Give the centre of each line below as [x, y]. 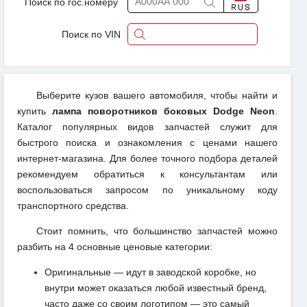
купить [35, 111]
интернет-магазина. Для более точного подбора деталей [147, 158]
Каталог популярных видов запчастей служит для [147, 126]
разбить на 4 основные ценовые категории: [115, 246]
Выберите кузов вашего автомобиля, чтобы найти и [157, 95]
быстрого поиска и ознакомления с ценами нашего [147, 142]
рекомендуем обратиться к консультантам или [147, 174]
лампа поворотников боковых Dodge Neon [163, 111]
